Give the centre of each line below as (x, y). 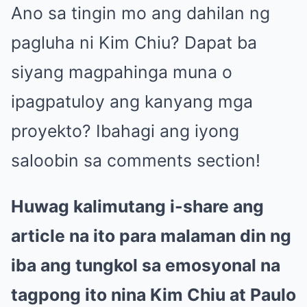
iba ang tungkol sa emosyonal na (146, 265)
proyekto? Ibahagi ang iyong (125, 131)
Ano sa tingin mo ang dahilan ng (140, 13)
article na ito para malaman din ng (151, 235)
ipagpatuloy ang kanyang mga (132, 101)
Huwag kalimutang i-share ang (137, 206)
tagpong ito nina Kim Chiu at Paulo (153, 294)
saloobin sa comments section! (136, 160)
